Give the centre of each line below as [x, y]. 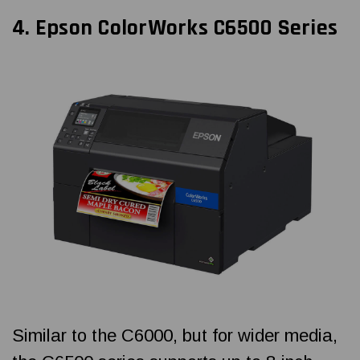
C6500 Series [272, 28]
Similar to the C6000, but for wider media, [175, 336]
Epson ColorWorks [121, 28]
